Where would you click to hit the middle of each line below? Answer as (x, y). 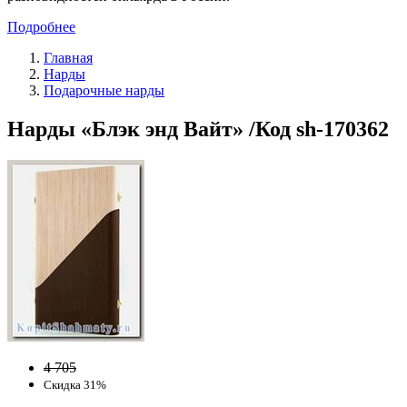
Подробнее (41, 26)
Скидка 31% (75, 384)
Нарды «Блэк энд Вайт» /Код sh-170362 (198, 129)
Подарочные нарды (104, 90)
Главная (68, 57)
